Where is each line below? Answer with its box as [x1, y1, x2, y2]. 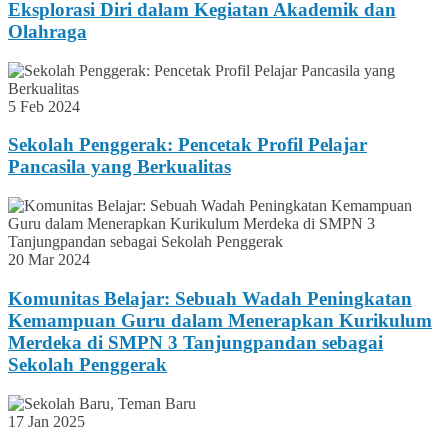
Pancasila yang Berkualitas [8, 156, 231, 178]
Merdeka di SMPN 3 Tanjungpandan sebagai [8, 331, 383, 353]
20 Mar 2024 [8, 251, 90, 269]
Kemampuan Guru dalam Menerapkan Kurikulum [8, 309, 432, 331]
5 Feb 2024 [8, 97, 80, 115]
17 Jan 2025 [8, 412, 85, 430]
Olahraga [8, 20, 87, 42]
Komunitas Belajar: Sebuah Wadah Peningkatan [8, 287, 412, 309]
